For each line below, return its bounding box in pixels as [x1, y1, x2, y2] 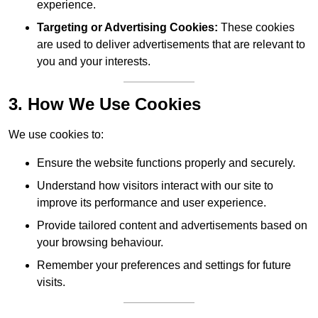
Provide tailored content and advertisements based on [37, 219, 307, 232]
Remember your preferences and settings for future [37, 259, 291, 272]
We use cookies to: [9, 128, 104, 141]
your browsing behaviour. [37, 236, 163, 249]
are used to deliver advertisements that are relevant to [37, 38, 305, 51]
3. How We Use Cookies [9, 94, 201, 114]
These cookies [218, 21, 295, 34]
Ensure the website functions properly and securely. [37, 157, 295, 170]
